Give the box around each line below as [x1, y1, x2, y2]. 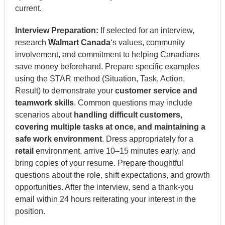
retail [15, 146, 34, 155]
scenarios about [15, 110, 74, 119]
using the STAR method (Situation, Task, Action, [15, 74, 185, 83]
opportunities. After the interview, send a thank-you [15, 182, 193, 191]
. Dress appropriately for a [101, 134, 193, 143]
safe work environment [15, 134, 102, 143]
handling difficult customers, [73, 110, 182, 119]
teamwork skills [15, 98, 74, 107]
